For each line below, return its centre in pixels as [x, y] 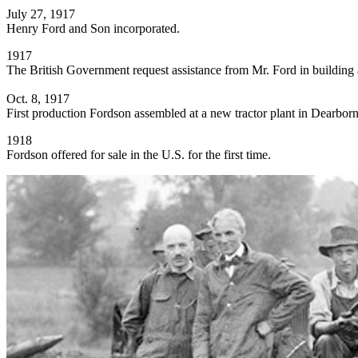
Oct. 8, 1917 [38, 99]
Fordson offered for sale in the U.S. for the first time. [139, 155]
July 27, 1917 [41, 14]
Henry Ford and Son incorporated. [93, 29]
